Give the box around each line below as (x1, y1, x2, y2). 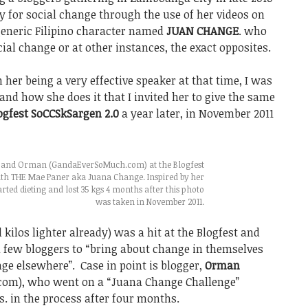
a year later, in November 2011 (119, 106, 274, 121)
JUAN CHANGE (166, 23, 239, 38)
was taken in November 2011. (95, 196, 204, 207)
